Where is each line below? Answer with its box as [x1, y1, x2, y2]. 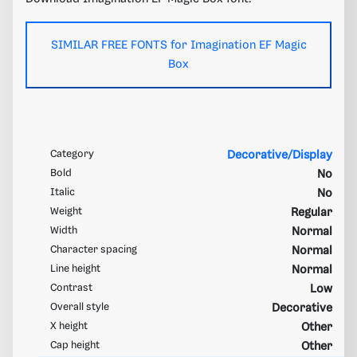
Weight [50, 206, 82, 217]
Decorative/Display [227, 148, 332, 162]
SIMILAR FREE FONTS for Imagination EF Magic [50, 38, 307, 52]
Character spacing [50, 244, 137, 255]
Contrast [50, 282, 92, 293]
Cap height [50, 339, 100, 351]
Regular [291, 206, 332, 219]
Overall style [50, 301, 109, 312]
